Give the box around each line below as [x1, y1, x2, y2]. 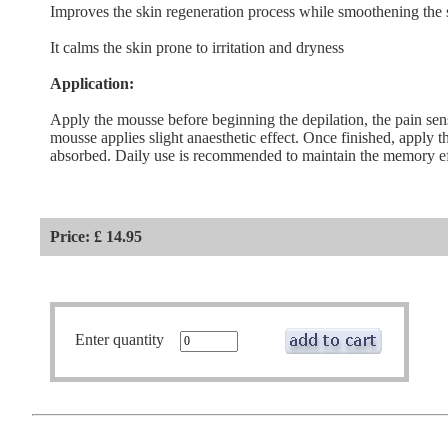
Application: [49, 74, 134, 92]
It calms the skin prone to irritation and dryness [49, 38, 344, 56]
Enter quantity [74, 331, 180, 349]
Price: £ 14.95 [49, 228, 142, 246]
